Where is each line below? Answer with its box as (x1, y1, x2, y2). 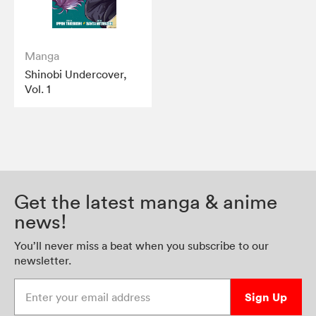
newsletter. (14, 253, 71, 268)
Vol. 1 (25, 82, 51, 97)
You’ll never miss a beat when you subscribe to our (14, 238, 269, 253)
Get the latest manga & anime (14, 190, 277, 214)
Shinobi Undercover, (25, 67, 127, 82)
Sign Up (245, 289, 288, 305)
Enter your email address (14, 279, 139, 293)
